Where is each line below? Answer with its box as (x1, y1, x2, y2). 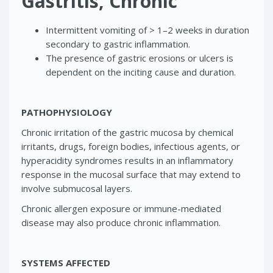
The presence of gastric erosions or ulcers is (46, 51, 233, 64)
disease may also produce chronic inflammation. (21, 216, 221, 229)
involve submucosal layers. (21, 182, 132, 194)
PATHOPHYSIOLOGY (21, 105, 112, 118)
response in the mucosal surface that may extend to (21, 168, 241, 180)
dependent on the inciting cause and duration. (46, 65, 236, 78)
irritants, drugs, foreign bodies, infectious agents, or (21, 140, 240, 152)
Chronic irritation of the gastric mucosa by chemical (21, 126, 233, 138)
